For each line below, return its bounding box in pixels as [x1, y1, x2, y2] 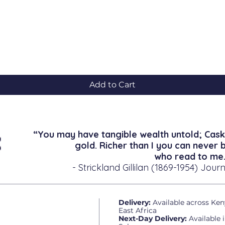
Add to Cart [89, 79, 136, 89]
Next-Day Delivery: [119, 213, 187, 223]
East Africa [119, 205, 157, 215]
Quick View [92, 44, 133, 54]
